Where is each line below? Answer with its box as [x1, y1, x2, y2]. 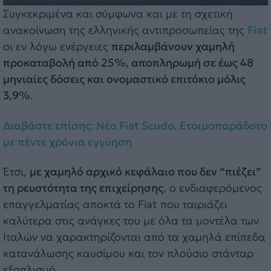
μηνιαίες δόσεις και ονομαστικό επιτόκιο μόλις [3, 72, 246, 87]
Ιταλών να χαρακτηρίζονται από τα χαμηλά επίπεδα [3, 230, 266, 244]
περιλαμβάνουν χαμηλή [111, 39, 235, 54]
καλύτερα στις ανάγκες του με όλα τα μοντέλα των [3, 214, 259, 228]
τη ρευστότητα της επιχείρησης [3, 181, 163, 195]
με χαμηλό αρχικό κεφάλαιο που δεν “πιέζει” [30, 165, 261, 179]
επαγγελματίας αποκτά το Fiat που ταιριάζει [3, 197, 227, 212]
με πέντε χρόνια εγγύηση [3, 134, 132, 149]
